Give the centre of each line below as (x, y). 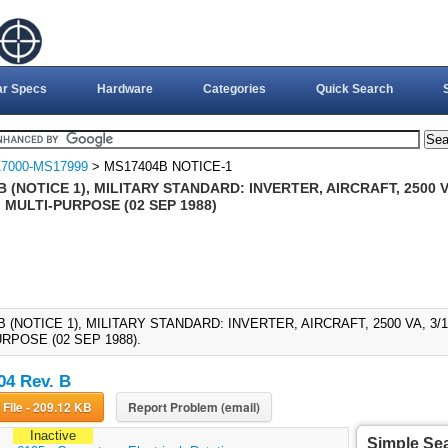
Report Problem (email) (193, 407)
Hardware (124, 89)
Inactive (52, 436)
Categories (234, 89)
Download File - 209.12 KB (58, 407)
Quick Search (354, 89)
